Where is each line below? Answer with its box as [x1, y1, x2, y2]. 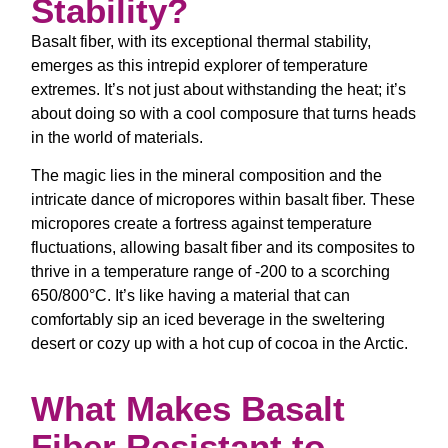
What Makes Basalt [31, 389, 345, 429]
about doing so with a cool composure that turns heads [31, 104, 416, 122]
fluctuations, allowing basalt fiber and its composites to [31, 238, 415, 256]
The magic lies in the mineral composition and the [31, 166, 382, 184]
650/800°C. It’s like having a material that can [31, 286, 350, 304]
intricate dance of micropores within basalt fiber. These [31, 190, 415, 208]
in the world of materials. [31, 128, 203, 146]
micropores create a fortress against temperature [31, 214, 372, 232]
